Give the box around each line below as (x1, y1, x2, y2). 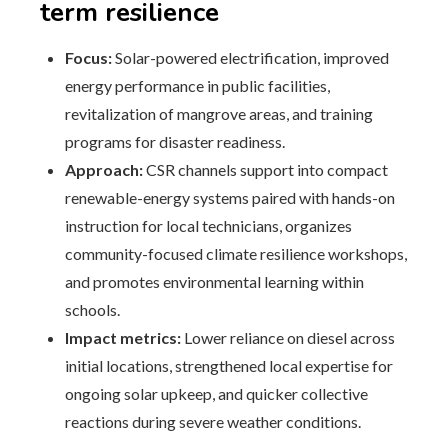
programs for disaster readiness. (65, 132, 285, 151)
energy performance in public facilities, (65, 76, 330, 95)
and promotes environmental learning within (65, 272, 364, 291)
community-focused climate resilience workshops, (65, 244, 407, 263)
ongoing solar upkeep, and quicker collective (65, 384, 368, 403)
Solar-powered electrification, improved (112, 48, 389, 67)
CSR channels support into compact (143, 160, 388, 179)
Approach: (65, 160, 143, 179)
